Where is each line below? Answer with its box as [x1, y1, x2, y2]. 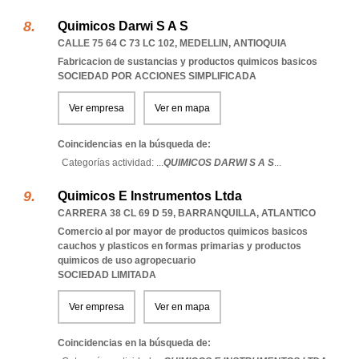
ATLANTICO [261, 208, 316, 219]
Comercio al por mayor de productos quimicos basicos [58, 226, 308, 237]
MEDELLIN [179, 38, 228, 49]
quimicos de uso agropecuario [58, 255, 196, 266]
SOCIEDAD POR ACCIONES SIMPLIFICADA [58, 71, 256, 82]
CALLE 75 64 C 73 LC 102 [58, 38, 175, 49]
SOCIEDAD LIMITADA [58, 269, 156, 280]
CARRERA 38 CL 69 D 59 [58, 208, 173, 219]
